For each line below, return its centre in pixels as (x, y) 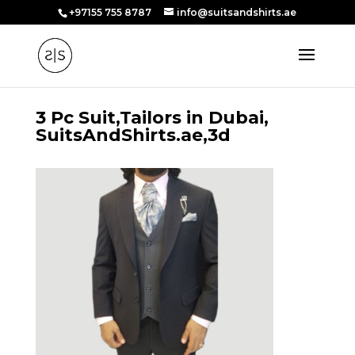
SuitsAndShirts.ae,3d (133, 135)
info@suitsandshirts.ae (237, 12)
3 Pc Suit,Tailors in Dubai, (152, 118)
